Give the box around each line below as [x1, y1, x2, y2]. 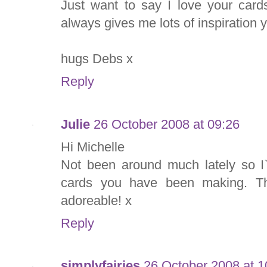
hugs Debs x [61, 51, 133, 67]
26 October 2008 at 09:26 [94, 116, 240, 132]
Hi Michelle [61, 139, 125, 154]
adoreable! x [61, 193, 132, 208]
